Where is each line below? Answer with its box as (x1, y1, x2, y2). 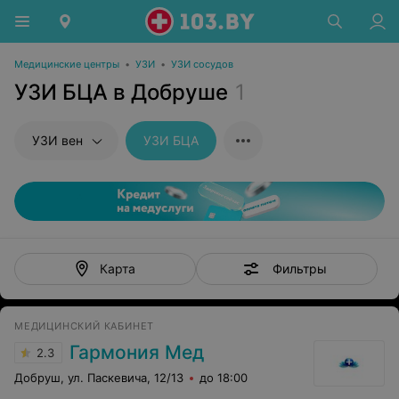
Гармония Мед (69, 341, 204, 363)
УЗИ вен (32, 133, 83, 148)
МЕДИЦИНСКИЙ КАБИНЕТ (14, 320, 155, 332)
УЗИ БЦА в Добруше (14, 79, 228, 105)
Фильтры (272, 260, 327, 276)
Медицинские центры (14, 58, 119, 70)
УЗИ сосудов (171, 58, 233, 70)
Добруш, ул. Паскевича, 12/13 (14, 370, 183, 385)
